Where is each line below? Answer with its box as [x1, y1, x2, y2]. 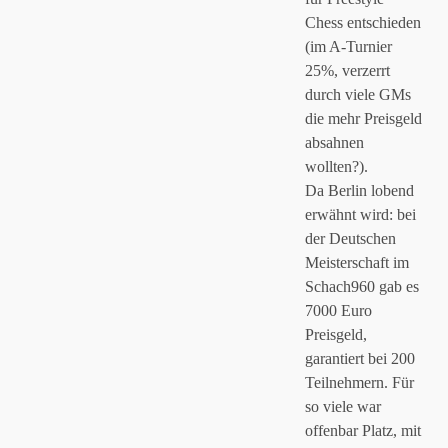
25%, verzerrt [305, 62, 390, 79]
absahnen [305, 134, 364, 151]
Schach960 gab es [305, 278, 419, 295]
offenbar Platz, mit [305, 422, 421, 439]
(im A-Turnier [305, 38, 392, 55]
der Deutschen [305, 230, 396, 247]
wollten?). [305, 158, 368, 175]
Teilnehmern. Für [305, 374, 414, 391]
